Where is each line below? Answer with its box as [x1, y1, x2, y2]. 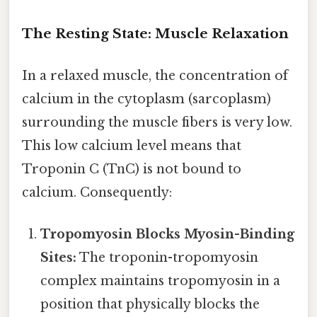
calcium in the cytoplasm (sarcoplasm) [22, 91, 271, 108]
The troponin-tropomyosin [76, 250, 259, 266]
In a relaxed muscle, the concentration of [22, 68, 288, 84]
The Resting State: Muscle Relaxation [22, 25, 289, 42]
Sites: [40, 250, 77, 266]
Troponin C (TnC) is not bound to [22, 161, 241, 178]
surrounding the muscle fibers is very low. [22, 115, 292, 131]
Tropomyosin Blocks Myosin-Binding [40, 226, 295, 243]
